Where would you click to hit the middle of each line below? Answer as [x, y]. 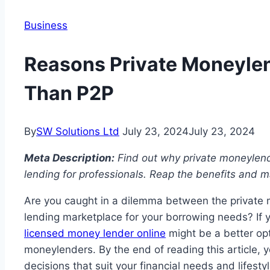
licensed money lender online [95, 234]
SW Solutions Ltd [78, 132]
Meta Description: [69, 158]
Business [46, 25]
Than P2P [71, 93]
